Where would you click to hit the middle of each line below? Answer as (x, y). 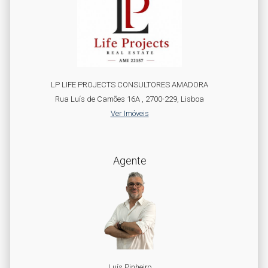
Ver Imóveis (130, 113)
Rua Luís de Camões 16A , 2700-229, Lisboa (130, 99)
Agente (130, 161)
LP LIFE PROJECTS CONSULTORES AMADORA (130, 85)
